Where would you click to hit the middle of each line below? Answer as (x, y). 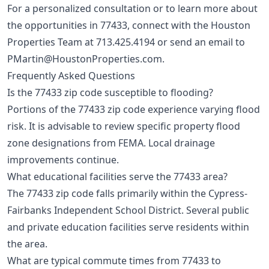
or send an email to (200, 42)
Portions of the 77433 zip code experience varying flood (134, 110)
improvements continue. (63, 160)
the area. (27, 244)
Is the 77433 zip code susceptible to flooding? (110, 93)
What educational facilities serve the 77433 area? (117, 177)
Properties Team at (52, 42)
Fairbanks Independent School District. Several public (128, 210)
